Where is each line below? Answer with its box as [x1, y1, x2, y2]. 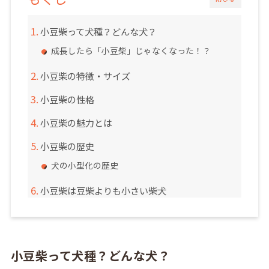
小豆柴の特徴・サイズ [40, 69, 130, 83]
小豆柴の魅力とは [40, 116, 112, 130]
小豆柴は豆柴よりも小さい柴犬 [40, 184, 166, 198]
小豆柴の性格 [40, 92, 94, 106]
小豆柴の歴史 [40, 139, 94, 153]
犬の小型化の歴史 [50, 159, 118, 172]
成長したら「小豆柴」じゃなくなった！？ [50, 44, 211, 57]
